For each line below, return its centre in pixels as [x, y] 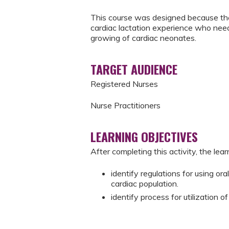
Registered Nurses [125, 84]
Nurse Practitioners [127, 106]
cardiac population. [146, 183]
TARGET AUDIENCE [134, 69]
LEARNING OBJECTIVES [144, 137]
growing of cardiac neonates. [143, 38]
